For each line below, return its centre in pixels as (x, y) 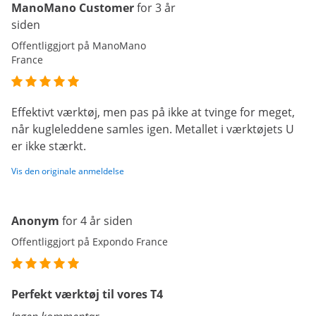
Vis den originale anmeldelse (68, 171)
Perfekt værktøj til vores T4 (87, 294)
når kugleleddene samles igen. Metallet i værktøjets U (153, 129)
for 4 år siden (97, 221)
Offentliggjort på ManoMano (79, 45)
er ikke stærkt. (49, 146)
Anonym (35, 221)
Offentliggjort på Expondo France (90, 242)
